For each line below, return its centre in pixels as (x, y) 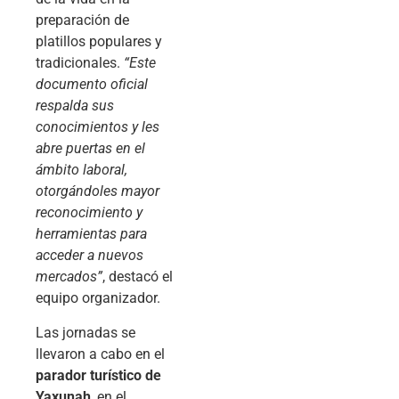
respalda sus (75, 106)
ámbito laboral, (81, 170)
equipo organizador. (98, 298)
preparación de (82, 20)
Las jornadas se (85, 332)
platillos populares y (99, 42)
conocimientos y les (98, 127)
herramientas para (91, 234)
